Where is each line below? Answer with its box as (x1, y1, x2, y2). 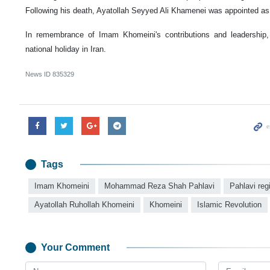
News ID (25, 70, 52, 78)
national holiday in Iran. (25, 44, 106, 54)
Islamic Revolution (197, 199, 262, 209)
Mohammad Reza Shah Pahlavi (104, 181, 215, 190)
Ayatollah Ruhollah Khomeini (34, 199, 134, 209)
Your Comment (41, 242, 110, 253)
